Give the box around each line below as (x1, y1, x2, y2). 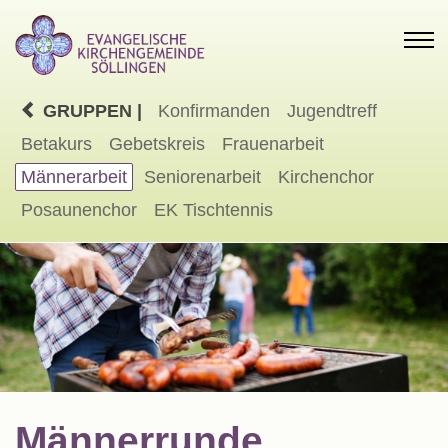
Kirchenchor (278, 166, 374, 187)
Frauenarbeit (222, 133, 324, 154)
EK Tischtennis (154, 199, 273, 220)
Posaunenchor (21, 199, 137, 220)
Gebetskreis (109, 133, 205, 154)
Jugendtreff (287, 100, 377, 121)
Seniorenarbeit (144, 166, 261, 187)
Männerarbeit (21, 166, 127, 187)
